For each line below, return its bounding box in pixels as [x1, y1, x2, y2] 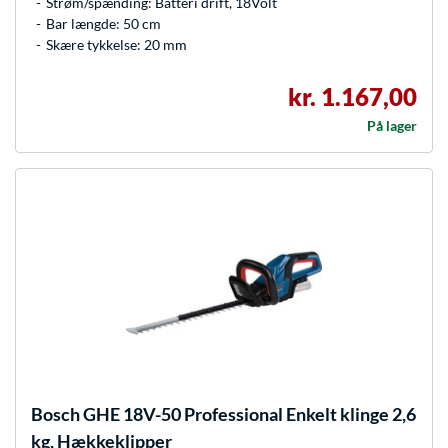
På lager [367, 117, 417, 135]
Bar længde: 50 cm [46, 15, 161, 33]
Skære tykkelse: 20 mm [46, 36, 187, 54]
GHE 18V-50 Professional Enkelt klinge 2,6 [80, 403, 416, 426]
